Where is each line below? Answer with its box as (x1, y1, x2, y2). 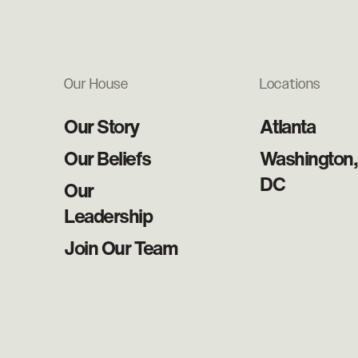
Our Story (64, 112, 140, 141)
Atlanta (260, 112, 316, 141)
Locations (260, 75, 320, 94)
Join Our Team (64, 233, 178, 262)
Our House (64, 75, 129, 94)
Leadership (64, 201, 153, 230)
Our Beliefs (64, 144, 151, 173)
